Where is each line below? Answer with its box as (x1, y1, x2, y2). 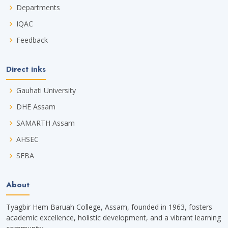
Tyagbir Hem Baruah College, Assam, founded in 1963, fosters (6, 202, 212, 212)
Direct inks (6, 64, 46, 75)
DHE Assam (16, 102, 55, 112)
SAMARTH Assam (16, 118, 75, 128)
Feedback (16, 35, 48, 45)
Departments (16, 3, 60, 13)
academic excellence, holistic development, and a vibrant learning (6, 213, 221, 223)
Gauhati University (16, 85, 76, 96)
